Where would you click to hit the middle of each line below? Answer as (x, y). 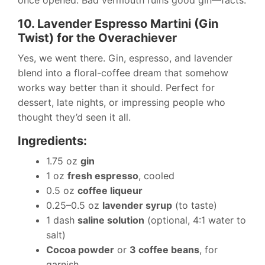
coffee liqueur (110, 191)
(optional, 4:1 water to (195, 220)
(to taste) (195, 206)
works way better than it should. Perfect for (116, 88)
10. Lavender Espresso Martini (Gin (118, 24)
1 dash (62, 220)
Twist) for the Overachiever (97, 38)
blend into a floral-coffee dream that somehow (123, 73)
